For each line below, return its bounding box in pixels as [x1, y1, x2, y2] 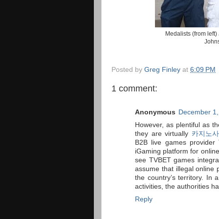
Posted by [111, 66, 144, 73]
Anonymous [135, 109, 175, 116]
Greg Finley [144, 66, 180, 73]
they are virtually [135, 130, 192, 138]
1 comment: [111, 83, 157, 93]
